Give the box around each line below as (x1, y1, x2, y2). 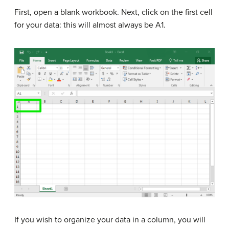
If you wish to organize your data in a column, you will (14, 215, 205, 225)
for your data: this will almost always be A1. (14, 19, 166, 30)
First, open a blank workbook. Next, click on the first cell (14, 7, 213, 17)
